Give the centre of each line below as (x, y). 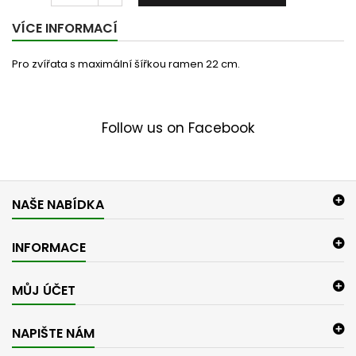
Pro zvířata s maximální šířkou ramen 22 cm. (126, 64)
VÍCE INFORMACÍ (65, 28)
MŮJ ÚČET (44, 290)
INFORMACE (49, 248)
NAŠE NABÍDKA (58, 205)
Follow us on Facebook (178, 128)
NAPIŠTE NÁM (53, 333)
